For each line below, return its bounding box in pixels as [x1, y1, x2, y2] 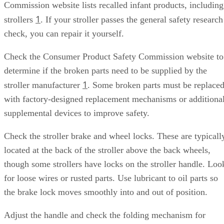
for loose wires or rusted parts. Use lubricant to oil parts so [4, 173, 218, 183]
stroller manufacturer [4, 80, 82, 90]
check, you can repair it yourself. [4, 28, 124, 38]
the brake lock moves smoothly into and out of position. [4, 187, 207, 197]
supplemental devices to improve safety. [4, 108, 149, 118]
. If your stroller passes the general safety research [40, 14, 223, 24]
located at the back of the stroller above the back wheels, [4, 145, 210, 155]
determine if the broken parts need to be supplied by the [4, 65, 207, 75]
